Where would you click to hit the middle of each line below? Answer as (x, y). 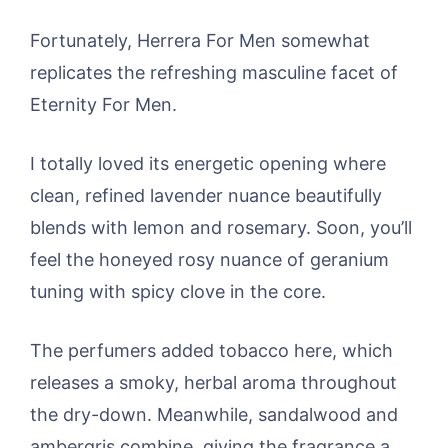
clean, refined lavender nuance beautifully (206, 196)
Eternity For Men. (103, 105)
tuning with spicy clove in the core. (178, 292)
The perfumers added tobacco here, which (211, 351)
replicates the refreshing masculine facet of (214, 73)
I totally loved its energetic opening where (208, 164)
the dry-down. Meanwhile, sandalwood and (214, 415)
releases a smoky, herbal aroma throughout (213, 383)
